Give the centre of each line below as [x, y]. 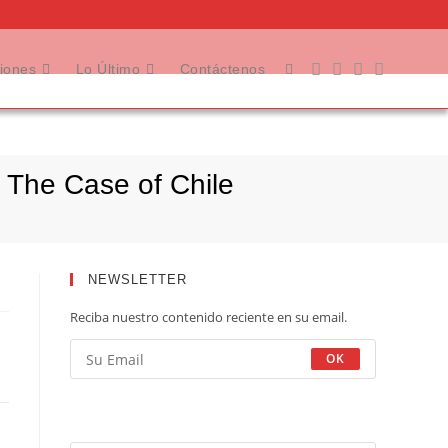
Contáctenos [222, 69]
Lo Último [107, 69]
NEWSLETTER [137, 279]
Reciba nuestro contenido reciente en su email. [208, 317]
